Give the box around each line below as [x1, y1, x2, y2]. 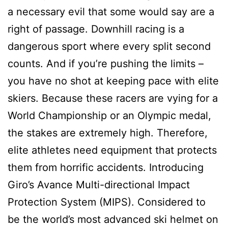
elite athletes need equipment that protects [8, 144, 217, 156]
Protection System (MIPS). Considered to [8, 195, 206, 208]
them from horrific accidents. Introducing [8, 161, 204, 174]
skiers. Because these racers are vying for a [8, 92, 218, 104]
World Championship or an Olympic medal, [8, 109, 211, 122]
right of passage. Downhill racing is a [8, 22, 184, 35]
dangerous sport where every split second [8, 40, 211, 52]
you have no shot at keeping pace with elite [8, 74, 219, 87]
